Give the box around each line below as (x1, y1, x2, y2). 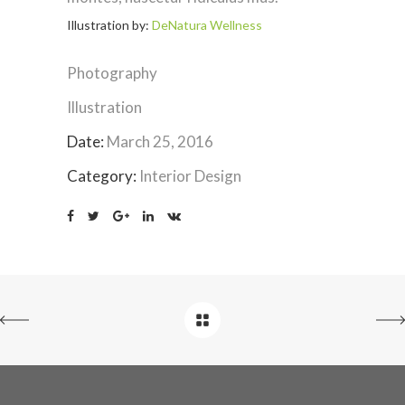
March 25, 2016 (107, 132, 213, 151)
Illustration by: (67, 17, 149, 33)
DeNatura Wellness (152, 17, 262, 33)
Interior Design (139, 166, 241, 185)
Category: (67, 166, 137, 185)
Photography (67, 63, 157, 82)
